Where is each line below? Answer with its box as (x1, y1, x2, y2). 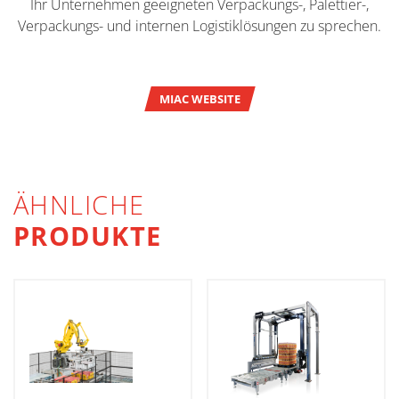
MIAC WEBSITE (159, 91, 240, 107)
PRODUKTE (13, 218, 162, 254)
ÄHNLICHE (13, 187, 154, 223)
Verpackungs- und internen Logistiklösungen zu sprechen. (18, 16, 381, 36)
